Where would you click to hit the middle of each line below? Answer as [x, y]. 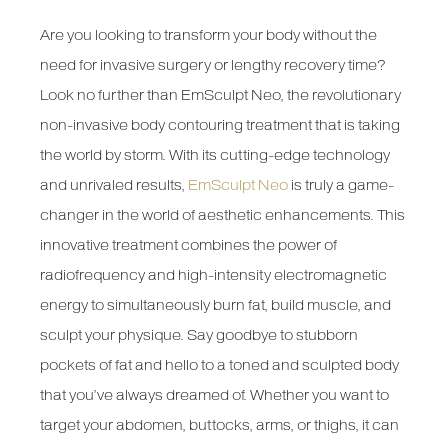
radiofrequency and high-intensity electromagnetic [214, 275]
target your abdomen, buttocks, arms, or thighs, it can [220, 425]
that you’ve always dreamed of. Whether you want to [215, 395]
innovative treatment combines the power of [189, 245]
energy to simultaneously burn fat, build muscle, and [216, 305]
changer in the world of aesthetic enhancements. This [223, 215]
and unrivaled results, [114, 185]
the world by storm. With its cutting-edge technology [215, 155]
